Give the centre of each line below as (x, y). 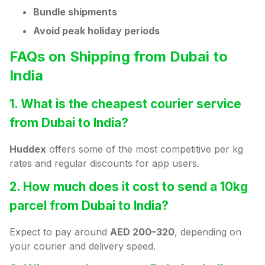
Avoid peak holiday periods (96, 31)
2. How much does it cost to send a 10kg (129, 187)
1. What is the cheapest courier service (125, 104)
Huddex (28, 149)
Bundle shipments (75, 12)
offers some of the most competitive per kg (145, 149)
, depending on (208, 232)
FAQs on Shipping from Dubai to (119, 57)
